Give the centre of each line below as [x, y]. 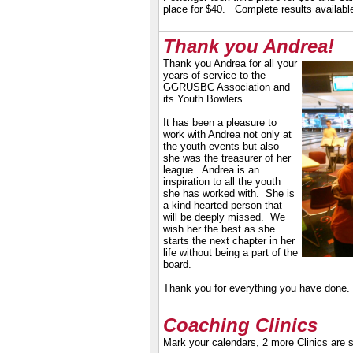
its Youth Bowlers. [204, 99]
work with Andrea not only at [227, 134]
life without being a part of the [230, 253]
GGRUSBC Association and [227, 87]
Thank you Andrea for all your [230, 63]
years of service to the [214, 75]
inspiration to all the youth [222, 182]
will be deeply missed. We [224, 217]
